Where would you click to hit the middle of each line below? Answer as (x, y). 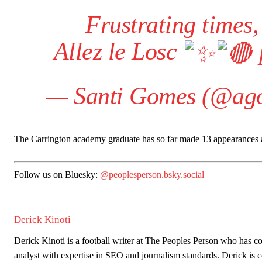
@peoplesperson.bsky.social (152, 175)
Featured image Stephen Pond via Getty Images (107, 248)
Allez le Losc (118, 52)
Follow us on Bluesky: (57, 175)
